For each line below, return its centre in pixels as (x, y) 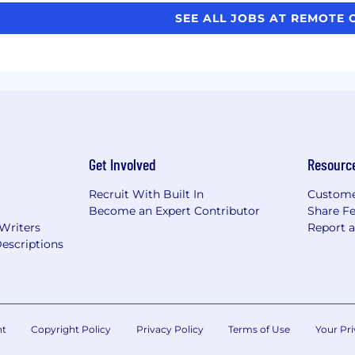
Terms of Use (259, 329)
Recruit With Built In (146, 194)
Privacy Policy (170, 329)
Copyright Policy (71, 329)
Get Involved (122, 164)
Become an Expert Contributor (174, 210)
